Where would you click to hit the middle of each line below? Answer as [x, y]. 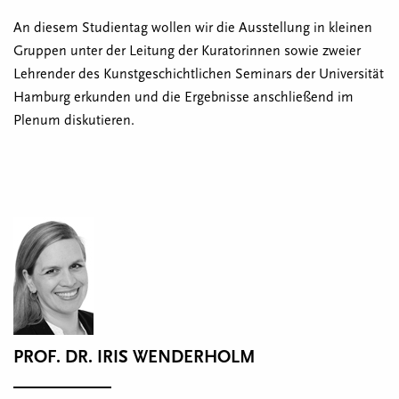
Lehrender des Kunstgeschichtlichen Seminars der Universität [199, 74]
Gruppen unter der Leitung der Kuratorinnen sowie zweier [187, 51]
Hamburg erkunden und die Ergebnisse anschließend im [183, 97]
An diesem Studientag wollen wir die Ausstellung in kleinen [193, 28]
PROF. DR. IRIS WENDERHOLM [134, 357]
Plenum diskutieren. [74, 120]
